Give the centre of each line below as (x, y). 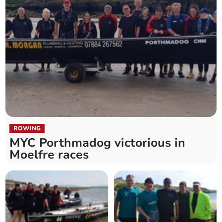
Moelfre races (49, 155)
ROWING (27, 129)
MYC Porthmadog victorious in (98, 143)
